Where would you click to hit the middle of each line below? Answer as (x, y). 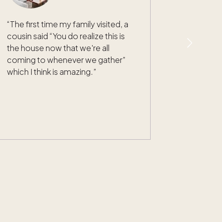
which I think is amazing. (50, 71)
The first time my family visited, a (69, 24)
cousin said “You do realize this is (66, 36)
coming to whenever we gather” (66, 59)
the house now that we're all (58, 48)
